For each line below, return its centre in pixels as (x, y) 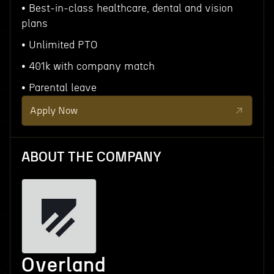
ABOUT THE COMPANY (91, 157)
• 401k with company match (88, 66)
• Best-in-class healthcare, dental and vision (127, 8)
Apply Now (54, 111)
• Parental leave (59, 88)
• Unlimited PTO (59, 45)
